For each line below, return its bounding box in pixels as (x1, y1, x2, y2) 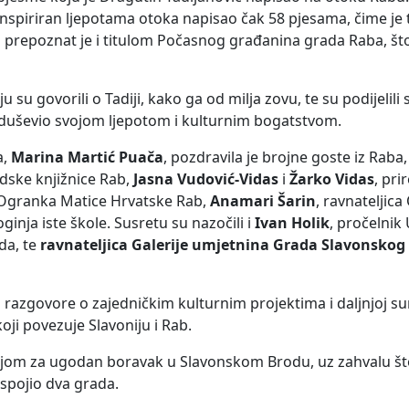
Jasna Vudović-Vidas (133, 168, 278, 189)
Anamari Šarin (210, 190, 316, 211)
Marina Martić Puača (11, 146, 163, 167)
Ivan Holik (255, 212, 330, 233)
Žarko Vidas (289, 168, 374, 189)
